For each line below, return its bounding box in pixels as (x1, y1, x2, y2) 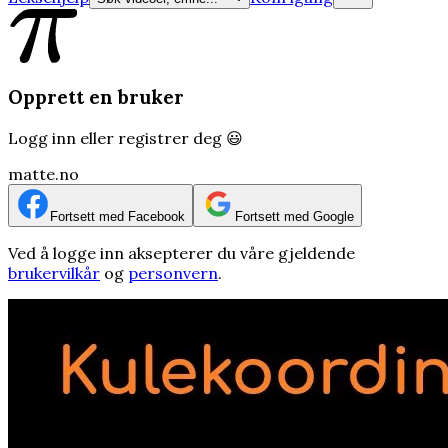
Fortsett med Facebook (50, 209, 185, 225)
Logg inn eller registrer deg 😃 (8, 128, 243, 149)
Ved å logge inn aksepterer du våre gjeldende (8, 243, 355, 264)
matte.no (8, 164, 79, 185)
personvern (128, 263, 218, 284)
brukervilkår (8, 263, 100, 284)
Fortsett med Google (235, 209, 354, 225)
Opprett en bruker (8, 85, 184, 110)
